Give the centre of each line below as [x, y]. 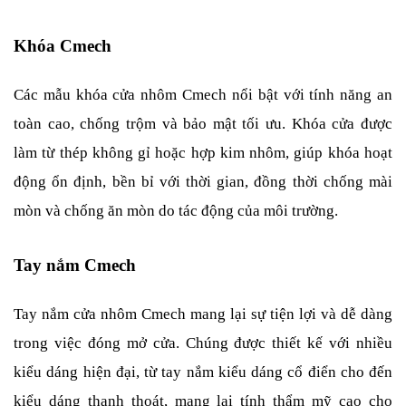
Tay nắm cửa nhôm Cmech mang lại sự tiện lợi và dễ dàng [203, 314]
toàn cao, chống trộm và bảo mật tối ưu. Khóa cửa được [203, 123]
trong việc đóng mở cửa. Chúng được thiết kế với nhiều [203, 343]
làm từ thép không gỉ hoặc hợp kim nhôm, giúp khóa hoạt [203, 152]
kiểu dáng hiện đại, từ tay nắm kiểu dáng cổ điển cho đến [203, 372]
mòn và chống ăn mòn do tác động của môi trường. [176, 210]
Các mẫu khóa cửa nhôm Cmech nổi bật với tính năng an [203, 94]
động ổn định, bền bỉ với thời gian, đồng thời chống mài [203, 181]
